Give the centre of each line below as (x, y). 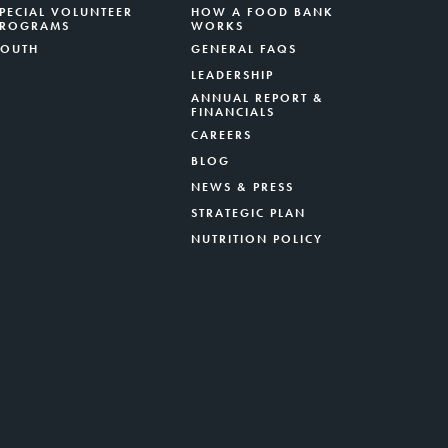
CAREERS (221, 134)
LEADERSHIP (232, 74)
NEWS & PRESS (242, 186)
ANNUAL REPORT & (257, 97)
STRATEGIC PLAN (248, 212)
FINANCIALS (233, 111)
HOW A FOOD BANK (262, 11)
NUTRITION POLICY (257, 238)
